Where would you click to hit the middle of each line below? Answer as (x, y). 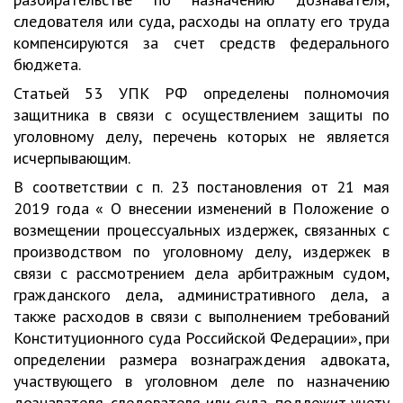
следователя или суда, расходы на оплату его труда (201, 21)
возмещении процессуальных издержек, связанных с (201, 230)
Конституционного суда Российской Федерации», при (201, 338)
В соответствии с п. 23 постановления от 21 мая (201, 187)
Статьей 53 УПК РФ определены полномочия (201, 93)
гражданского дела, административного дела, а (201, 295)
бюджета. (47, 64)
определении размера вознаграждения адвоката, (201, 359)
